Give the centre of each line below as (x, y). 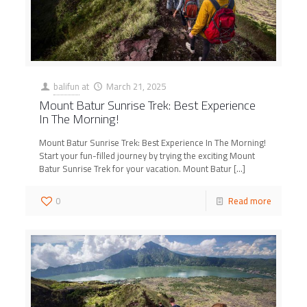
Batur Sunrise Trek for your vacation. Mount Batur (136, 169)
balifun (67, 87)
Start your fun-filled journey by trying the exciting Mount (147, 156)
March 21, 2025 (136, 87)
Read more (249, 201)
